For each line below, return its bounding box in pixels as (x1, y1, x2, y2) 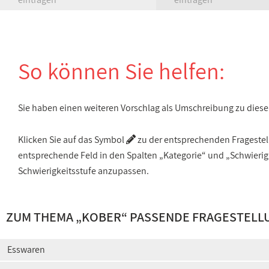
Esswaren (7, 243, 45, 256)
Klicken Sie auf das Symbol (18, 133, 126, 146)
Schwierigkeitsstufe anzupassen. (18, 165, 149, 177)
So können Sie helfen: (18, 56, 225, 86)
